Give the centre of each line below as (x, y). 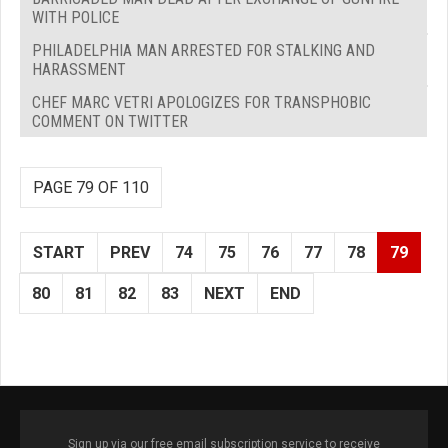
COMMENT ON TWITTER (110, 121)
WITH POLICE (75, 17)
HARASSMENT (79, 69)
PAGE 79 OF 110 (91, 187)
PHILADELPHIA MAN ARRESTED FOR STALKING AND (203, 50)
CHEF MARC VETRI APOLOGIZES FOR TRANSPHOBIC (201, 102)
